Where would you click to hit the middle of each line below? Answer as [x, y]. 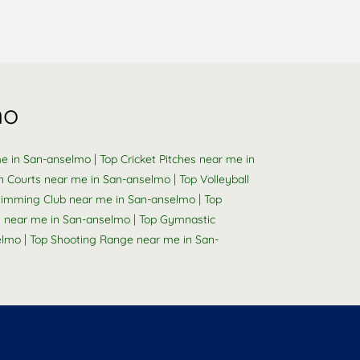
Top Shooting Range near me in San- [124, 239]
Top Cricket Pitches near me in [177, 159]
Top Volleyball [214, 179]
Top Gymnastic [177, 219]
